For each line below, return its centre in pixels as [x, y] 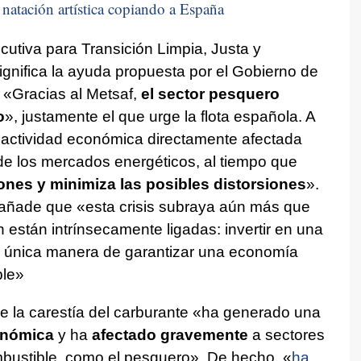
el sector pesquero [210, 93]
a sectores [286, 334]
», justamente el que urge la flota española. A [160, 116]
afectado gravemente [170, 334]
